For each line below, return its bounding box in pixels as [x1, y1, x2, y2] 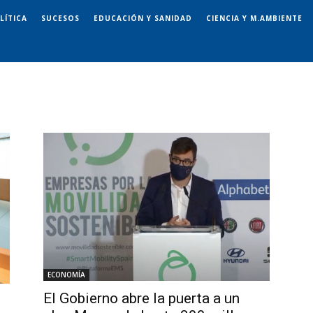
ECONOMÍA [48, 270, 85, 280]
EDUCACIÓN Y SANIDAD [94, 13, 192, 23]
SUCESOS [41, 13, 80, 23]
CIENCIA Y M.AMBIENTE [206, 13, 303, 23]
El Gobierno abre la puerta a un [43, 290, 240, 307]
